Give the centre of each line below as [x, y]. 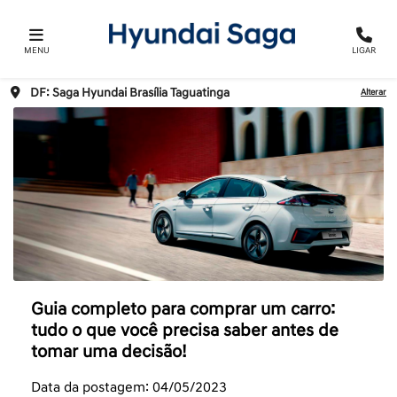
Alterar [374, 93]
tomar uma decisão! [109, 351]
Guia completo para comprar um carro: [183, 309]
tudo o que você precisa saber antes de [185, 330]
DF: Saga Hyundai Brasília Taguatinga [130, 93]
